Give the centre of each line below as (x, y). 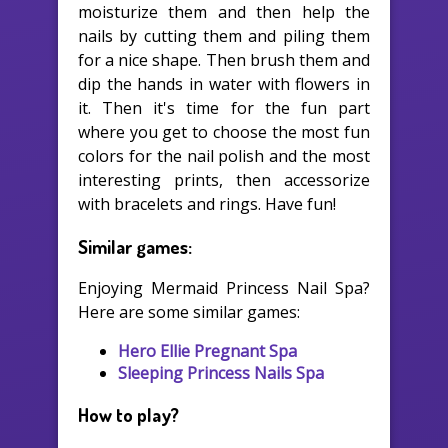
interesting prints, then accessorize (224, 179)
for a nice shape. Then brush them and (224, 59)
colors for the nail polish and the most (224, 155)
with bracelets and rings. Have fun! (207, 203)
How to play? (128, 414)
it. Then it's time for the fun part (224, 107)
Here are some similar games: (189, 312)
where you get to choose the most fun (224, 131)
